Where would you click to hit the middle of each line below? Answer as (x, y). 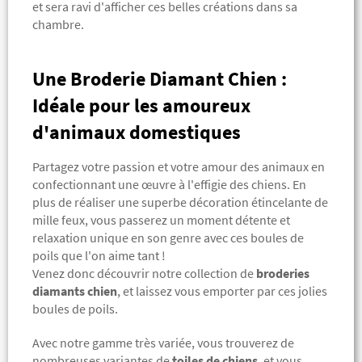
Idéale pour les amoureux (141, 106)
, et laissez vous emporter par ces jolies (222, 291)
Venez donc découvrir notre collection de (144, 274)
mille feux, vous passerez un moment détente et (161, 220)
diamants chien (75, 291)
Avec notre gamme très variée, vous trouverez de (163, 343)
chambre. (58, 25)
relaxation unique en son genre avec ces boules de (168, 238)
